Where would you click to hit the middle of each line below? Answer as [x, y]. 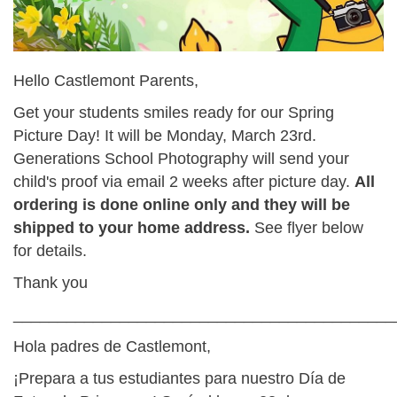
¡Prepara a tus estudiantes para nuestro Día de [179, 378]
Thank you [51, 282]
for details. [50, 250]
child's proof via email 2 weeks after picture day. [184, 181]
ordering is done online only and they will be [182, 204]
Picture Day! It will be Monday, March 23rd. [165, 135]
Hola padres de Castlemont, [112, 346]
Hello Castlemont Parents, [106, 80]
